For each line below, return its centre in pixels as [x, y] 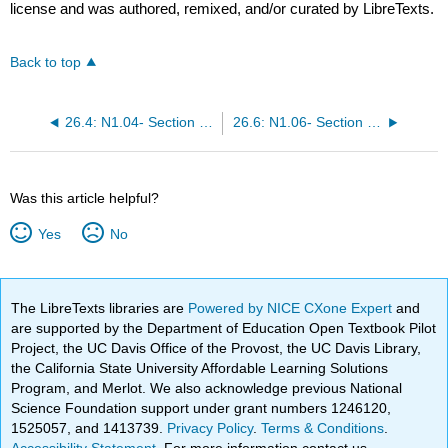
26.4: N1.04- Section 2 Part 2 [205, 123]
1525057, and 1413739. [89, 427]
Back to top [46, 63]
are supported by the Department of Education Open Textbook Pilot [224, 327]
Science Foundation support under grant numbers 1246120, [201, 407]
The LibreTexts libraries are [100, 307]
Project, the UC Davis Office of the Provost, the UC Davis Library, [216, 347]
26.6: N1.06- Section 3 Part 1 [373, 123]
